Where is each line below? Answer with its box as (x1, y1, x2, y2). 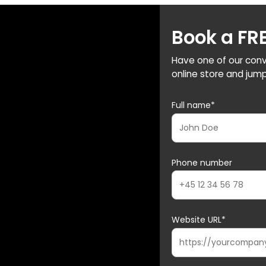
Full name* (172, 99, 216, 111)
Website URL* (172, 214, 226, 226)
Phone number (172, 156, 233, 169)
